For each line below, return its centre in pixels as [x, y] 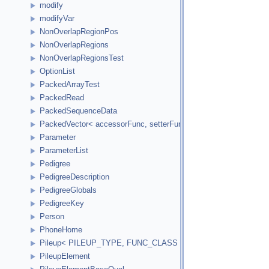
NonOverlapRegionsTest [82, 58]
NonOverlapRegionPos [79, 32]
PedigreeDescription [74, 177]
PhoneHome [61, 230]
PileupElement [65, 256]
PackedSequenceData [78, 111]
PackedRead [62, 98]
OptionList [57, 71]
